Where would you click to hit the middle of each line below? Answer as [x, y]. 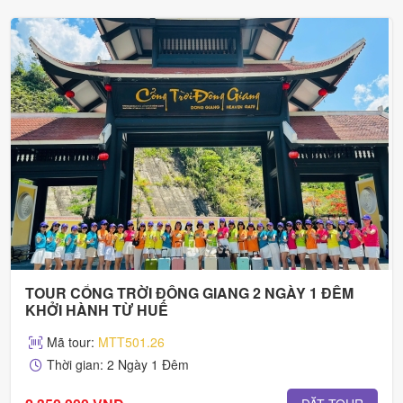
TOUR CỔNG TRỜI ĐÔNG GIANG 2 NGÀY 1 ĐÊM [189, 293]
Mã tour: [72, 342]
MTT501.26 [131, 342]
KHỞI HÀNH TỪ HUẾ [97, 310]
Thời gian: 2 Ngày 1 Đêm [118, 365]
